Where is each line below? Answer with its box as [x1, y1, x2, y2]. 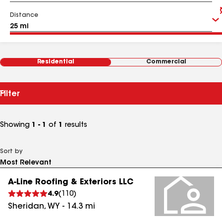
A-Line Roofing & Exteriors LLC [8, 178, 133, 186]
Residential [37, 59, 74, 65]
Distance [10, 12, 38, 18]
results [63, 122, 87, 129]
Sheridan [8, 203, 44, 211]
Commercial [146, 59, 186, 65]
